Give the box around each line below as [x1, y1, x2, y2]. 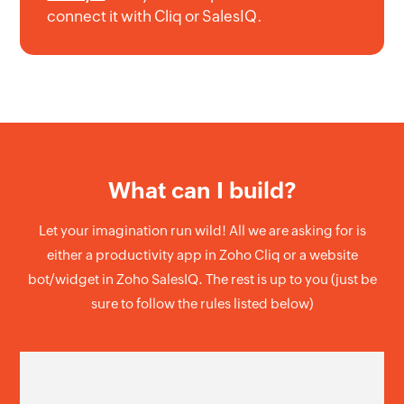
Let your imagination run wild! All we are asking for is [38, 223, 366, 239]
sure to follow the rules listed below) [91, 296, 313, 312]
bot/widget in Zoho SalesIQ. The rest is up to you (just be [27, 271, 377, 288]
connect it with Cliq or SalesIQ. [47, 7, 263, 26]
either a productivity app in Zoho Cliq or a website [46, 247, 358, 263]
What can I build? [108, 178, 296, 204]
